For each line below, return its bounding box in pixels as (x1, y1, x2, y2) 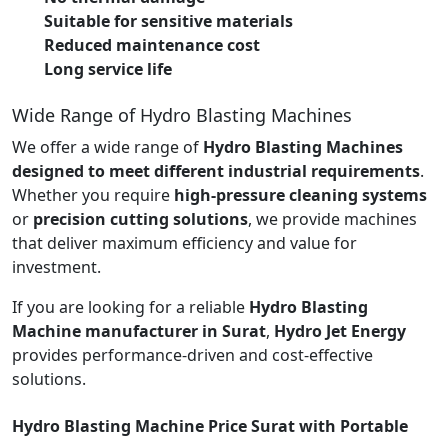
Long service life (44, 57, 172, 80)
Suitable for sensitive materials (44, 9, 293, 32)
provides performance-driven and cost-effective (12, 343, 373, 366)
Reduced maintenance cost (44, 33, 260, 56)
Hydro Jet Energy (274, 319, 406, 342)
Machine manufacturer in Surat (12, 319, 266, 342)
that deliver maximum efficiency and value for (12, 231, 357, 254)
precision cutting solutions (33, 207, 248, 230)
